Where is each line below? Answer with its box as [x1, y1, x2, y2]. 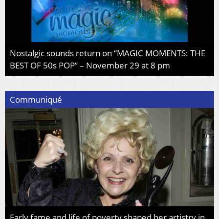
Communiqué [10, 94, 62, 106]
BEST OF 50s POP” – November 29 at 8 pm [10, 60, 170, 71]
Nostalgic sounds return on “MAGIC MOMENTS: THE [10, 47, 205, 59]
